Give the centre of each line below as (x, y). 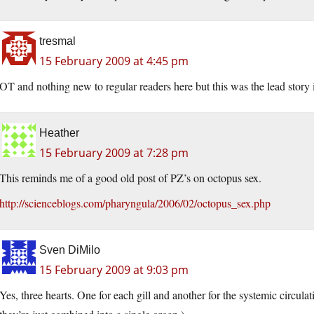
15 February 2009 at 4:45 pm (114, 61)
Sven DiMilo (70, 250)
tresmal (57, 41)
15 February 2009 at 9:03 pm (114, 270)
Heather (59, 133)
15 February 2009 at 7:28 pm (114, 153)
